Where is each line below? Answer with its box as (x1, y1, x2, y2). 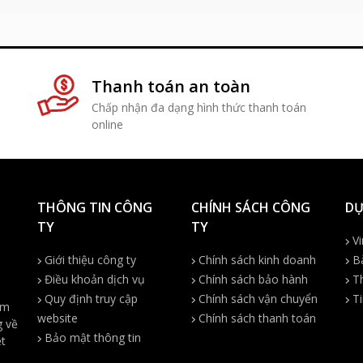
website (37, 310, 78, 327)
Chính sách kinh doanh (195, 252, 316, 268)
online (92, 117, 123, 133)
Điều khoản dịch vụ (41, 271, 145, 288)
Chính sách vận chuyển (195, 291, 318, 307)
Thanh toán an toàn (92, 75, 250, 98)
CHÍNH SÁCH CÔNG (191, 199, 310, 217)
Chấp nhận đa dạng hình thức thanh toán (92, 100, 306, 116)
